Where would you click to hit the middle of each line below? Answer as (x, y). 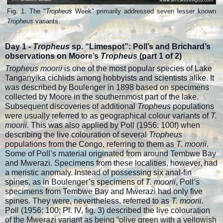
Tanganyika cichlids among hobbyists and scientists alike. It (110, 78)
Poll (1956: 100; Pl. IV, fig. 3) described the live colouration (108, 211)
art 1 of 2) (164, 56)
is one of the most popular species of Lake (138, 69)
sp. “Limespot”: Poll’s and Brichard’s (141, 47)
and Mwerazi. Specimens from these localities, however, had (111, 163)
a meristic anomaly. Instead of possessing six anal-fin (98, 173)
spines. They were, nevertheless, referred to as (88, 201)
